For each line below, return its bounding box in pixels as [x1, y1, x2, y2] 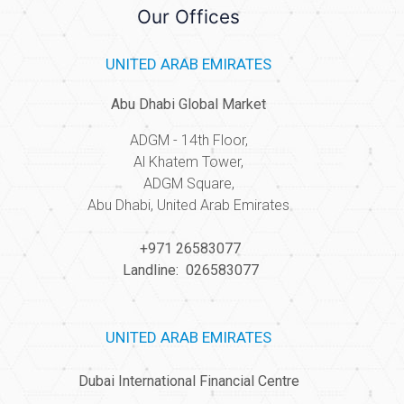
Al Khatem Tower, [133, 153, 243, 171]
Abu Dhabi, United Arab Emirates [87, 197, 289, 215]
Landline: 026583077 [118, 262, 259, 280]
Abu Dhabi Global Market [111, 96, 266, 114]
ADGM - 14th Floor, [129, 132, 248, 150]
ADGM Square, [142, 175, 234, 193]
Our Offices [137, 5, 240, 29]
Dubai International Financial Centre [78, 372, 299, 390]
